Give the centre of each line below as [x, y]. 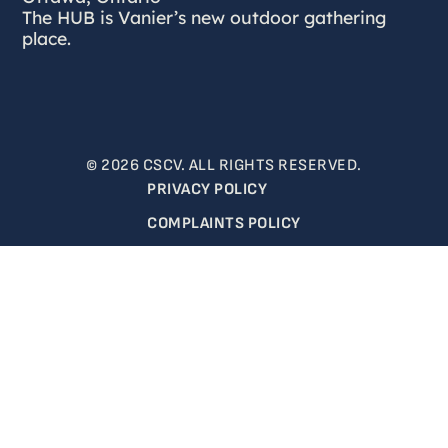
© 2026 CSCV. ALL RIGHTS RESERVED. [224, 165]
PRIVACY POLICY [207, 189]
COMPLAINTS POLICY [224, 223]
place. [47, 37]
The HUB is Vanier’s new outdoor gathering [204, 16]
